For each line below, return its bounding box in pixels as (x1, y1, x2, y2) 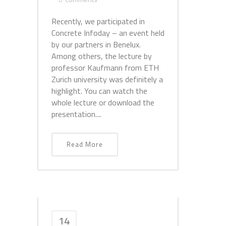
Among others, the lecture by (51, 50, 152, 62)
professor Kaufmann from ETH (51, 62, 159, 74)
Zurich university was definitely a (51, 73, 163, 85)
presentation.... (51, 108, 101, 120)
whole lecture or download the (51, 96, 154, 108)
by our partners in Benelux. (51, 38, 141, 50)
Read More (67, 139, 103, 149)
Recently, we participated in (51, 15, 145, 27)
